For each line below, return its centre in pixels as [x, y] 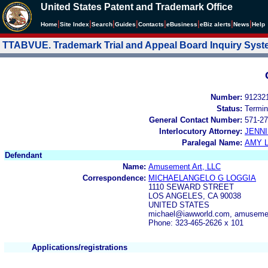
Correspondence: [114, 178]
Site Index [74, 24]
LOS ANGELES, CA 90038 [195, 196]
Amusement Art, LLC [185, 166]
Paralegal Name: [212, 142]
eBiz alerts [215, 24]
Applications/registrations [80, 247]
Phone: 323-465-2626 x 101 [196, 223]
